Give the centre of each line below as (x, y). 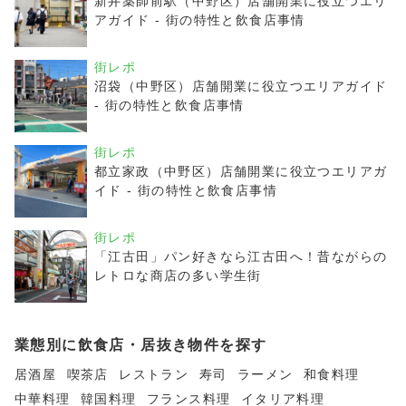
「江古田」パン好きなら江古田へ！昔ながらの (241, 256)
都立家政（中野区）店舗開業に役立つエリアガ (241, 171)
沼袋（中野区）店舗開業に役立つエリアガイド (241, 86)
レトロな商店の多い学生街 (178, 275)
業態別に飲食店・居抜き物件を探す (141, 345)
